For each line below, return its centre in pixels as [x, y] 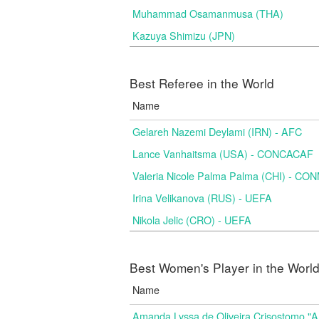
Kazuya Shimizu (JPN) [184, 35]
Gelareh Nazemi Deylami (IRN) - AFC [217, 131]
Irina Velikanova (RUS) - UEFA [202, 198]
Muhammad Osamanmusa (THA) [208, 13]
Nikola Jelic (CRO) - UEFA [192, 220]
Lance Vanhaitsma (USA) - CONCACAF [223, 153]
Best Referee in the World [202, 83]
